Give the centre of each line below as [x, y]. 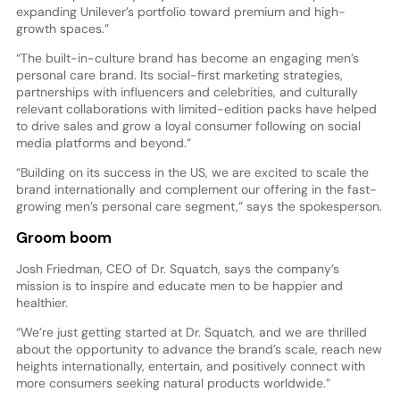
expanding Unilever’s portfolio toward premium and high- [180, 11]
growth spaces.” [64, 28]
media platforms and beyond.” [103, 142]
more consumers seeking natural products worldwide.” [173, 383]
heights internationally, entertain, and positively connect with [190, 367]
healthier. [42, 303]
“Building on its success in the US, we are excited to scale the [192, 172]
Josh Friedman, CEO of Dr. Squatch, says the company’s [177, 269]
